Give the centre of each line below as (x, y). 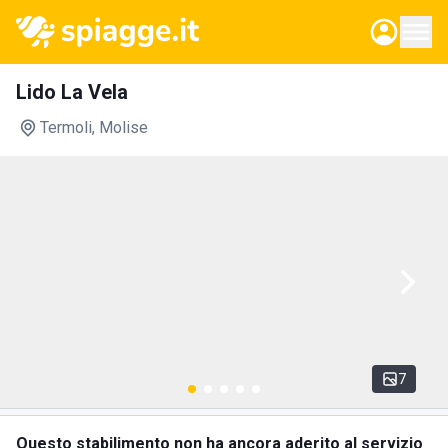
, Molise (120, 127)
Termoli (66, 127)
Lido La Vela (72, 92)
